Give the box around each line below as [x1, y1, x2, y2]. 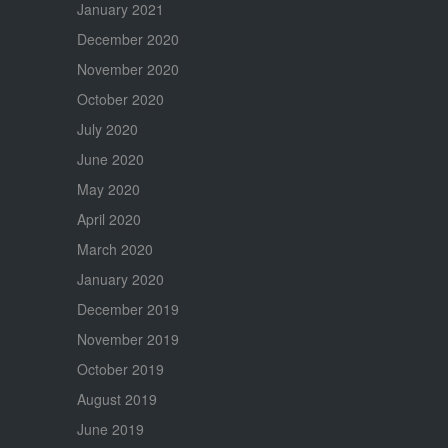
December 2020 [76, 28, 179, 49]
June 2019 [76, 418, 144, 439]
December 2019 [76, 298, 179, 319]
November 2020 [76, 58, 179, 79]
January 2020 [76, 268, 164, 289]
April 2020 [76, 208, 141, 229]
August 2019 [76, 388, 157, 409]
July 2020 [76, 118, 138, 139]
